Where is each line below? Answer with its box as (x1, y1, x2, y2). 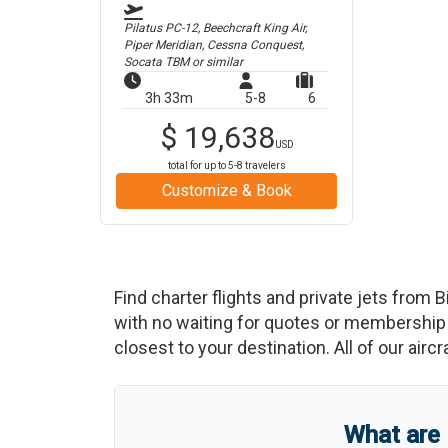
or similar (189, 55, 243, 69)
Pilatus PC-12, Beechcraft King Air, (124, 21, 307, 35)
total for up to (167, 160, 228, 171)
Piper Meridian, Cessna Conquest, (124, 38, 304, 52)
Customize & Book (161, 181, 292, 200)
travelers (242, 160, 286, 171)
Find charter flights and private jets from (114, 287, 435, 308)
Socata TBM (124, 55, 189, 69)
